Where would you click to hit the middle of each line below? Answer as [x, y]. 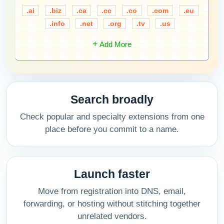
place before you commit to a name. [112, 129]
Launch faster [112, 174]
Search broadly [112, 99]
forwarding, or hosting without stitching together [112, 204]
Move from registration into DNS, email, [112, 191]
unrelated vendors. [112, 216]
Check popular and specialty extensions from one [112, 117]
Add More [115, 44]
